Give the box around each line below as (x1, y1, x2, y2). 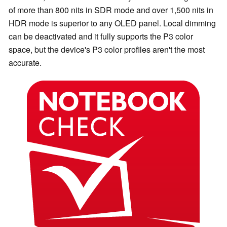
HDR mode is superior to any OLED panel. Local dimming (9, 17, 216, 29)
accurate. (9, 56, 42, 68)
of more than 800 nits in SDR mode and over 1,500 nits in (9, 4, 213, 16)
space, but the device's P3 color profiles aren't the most (9, 43, 205, 55)
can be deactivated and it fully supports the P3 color (9, 30, 193, 42)
